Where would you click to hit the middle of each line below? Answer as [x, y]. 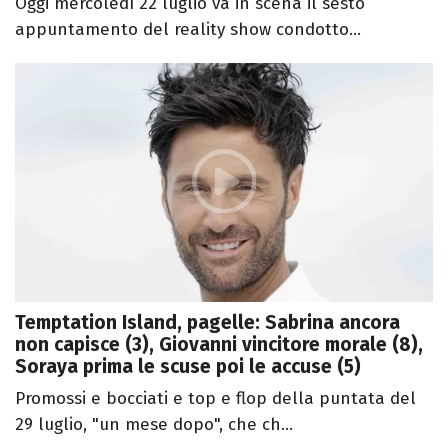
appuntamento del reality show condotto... [188, 30]
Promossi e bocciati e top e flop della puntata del [215, 398]
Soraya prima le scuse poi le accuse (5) [188, 366]
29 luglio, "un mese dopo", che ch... [154, 424]
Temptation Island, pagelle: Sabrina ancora [207, 322]
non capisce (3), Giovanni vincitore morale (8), [219, 344]
